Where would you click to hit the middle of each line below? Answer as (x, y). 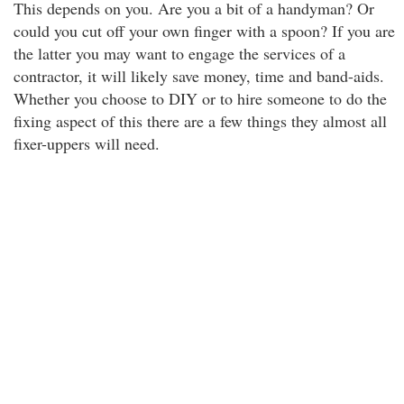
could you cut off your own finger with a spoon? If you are (204, 31)
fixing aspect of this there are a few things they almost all (200, 121)
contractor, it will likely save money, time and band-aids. (199, 76)
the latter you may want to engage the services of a (179, 53)
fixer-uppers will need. (87, 143)
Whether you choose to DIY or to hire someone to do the (200, 98)
